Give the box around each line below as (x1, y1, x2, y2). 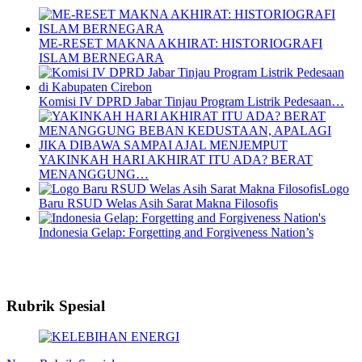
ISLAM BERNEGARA (39, 51, 164, 65)
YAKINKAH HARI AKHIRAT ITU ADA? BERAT (39, 153, 313, 166)
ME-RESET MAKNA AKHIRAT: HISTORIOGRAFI (39, 36, 322, 50)
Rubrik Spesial (6, 297, 105, 314)
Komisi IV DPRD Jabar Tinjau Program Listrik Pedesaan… (39, 95, 344, 108)
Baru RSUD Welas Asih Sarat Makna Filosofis (39, 196, 278, 210)
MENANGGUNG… (39, 167, 149, 181)
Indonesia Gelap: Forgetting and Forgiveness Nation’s (39, 225, 314, 239)
